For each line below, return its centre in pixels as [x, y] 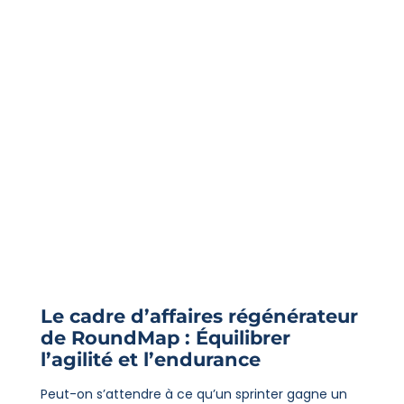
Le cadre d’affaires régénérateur [199, 317]
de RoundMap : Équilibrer [165, 338]
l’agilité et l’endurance [150, 360]
